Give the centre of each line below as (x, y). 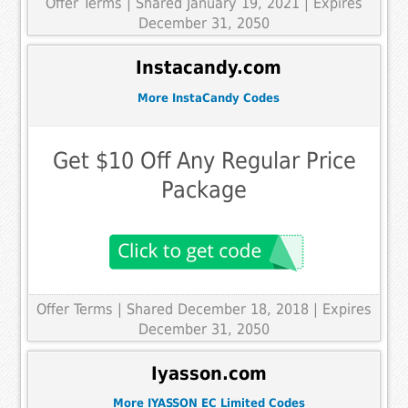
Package (204, 190)
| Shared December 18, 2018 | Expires (245, 310)
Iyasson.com (209, 373)
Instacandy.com (209, 67)
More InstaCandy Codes (209, 97)
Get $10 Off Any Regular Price (204, 161)
